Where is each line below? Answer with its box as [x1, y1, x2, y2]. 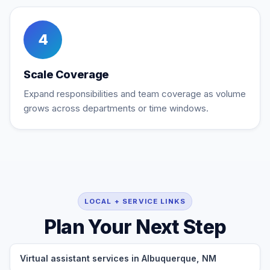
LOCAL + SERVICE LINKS [84, 197, 186, 206]
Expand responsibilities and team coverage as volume [24, 88, 246, 99]
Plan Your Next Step [43, 215, 227, 239]
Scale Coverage [24, 68, 109, 81]
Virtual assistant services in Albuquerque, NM [20, 253, 216, 263]
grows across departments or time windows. [24, 102, 209, 114]
